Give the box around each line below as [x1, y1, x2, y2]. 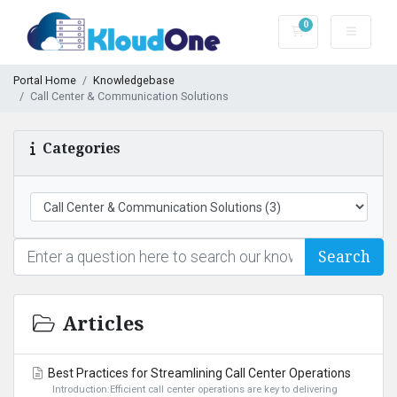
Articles [56, 313, 144, 335]
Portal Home [13, 73, 76, 87]
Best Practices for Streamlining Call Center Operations [45, 365, 351, 380]
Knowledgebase [93, 73, 175, 87]
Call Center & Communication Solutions [30, 89, 229, 103]
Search [318, 247, 370, 266]
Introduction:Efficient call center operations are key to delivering [51, 383, 338, 395]
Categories [35, 140, 121, 158]
